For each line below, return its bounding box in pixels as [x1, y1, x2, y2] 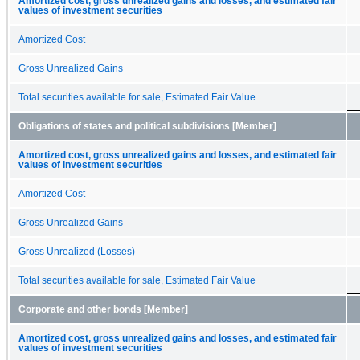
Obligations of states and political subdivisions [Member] [18, 121, 276, 131]
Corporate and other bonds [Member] [18, 304, 188, 314]
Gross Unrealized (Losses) [18, 246, 135, 256]
